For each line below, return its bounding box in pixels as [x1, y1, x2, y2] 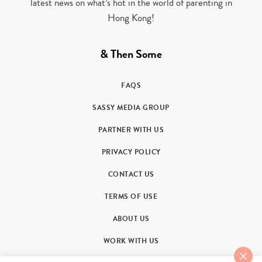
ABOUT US [112, 213, 150, 225]
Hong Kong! [108, 11, 154, 26]
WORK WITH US [103, 236, 159, 247]
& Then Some [100, 46, 162, 63]
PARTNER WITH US [98, 125, 164, 136]
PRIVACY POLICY [101, 147, 161, 158]
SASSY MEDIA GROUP [92, 102, 170, 113]
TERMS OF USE [105, 191, 157, 202]
